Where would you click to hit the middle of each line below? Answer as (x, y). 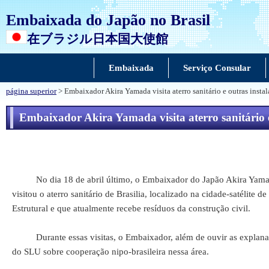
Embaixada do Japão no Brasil (108, 20)
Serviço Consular (217, 68)
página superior (31, 91)
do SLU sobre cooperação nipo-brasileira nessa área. (110, 252)
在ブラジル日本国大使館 (98, 39)
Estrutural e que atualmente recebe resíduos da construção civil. (131, 208)
